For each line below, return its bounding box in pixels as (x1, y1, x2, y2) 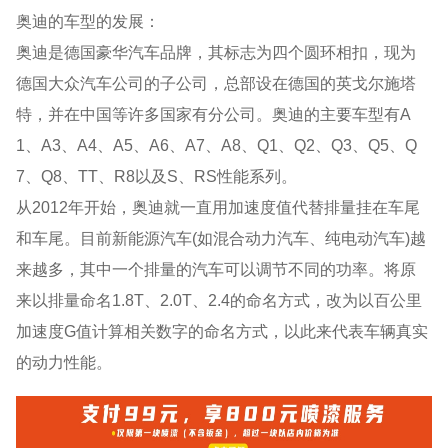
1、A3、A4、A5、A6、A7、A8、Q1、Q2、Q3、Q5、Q (16, 135, 418, 154)
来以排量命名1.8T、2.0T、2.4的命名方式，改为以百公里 (16, 290, 423, 309)
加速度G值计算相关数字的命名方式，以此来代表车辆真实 (16, 321, 429, 340)
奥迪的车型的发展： (16, 11, 161, 30)
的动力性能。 (16, 352, 113, 371)
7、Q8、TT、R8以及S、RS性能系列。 (16, 166, 298, 185)
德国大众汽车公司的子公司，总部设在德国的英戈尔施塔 (16, 73, 417, 92)
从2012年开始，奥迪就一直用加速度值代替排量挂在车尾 (16, 197, 421, 216)
